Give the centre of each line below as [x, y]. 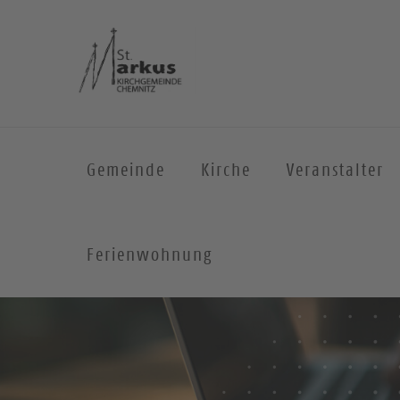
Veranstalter [335, 170]
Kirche [226, 170]
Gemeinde [126, 170]
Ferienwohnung [150, 254]
